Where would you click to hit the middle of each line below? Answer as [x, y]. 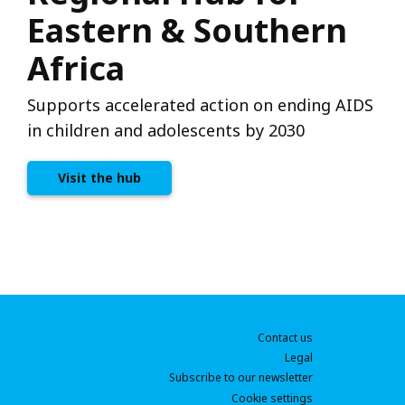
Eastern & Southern [187, 31]
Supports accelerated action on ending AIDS [200, 105]
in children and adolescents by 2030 [166, 131]
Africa [76, 69]
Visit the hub [99, 178]
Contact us [285, 338]
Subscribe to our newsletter [241, 378]
